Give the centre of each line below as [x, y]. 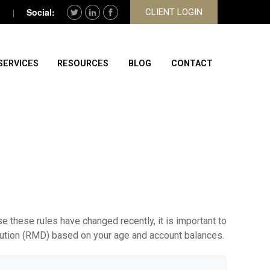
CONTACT [192, 63]
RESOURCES [83, 63]
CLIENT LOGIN [174, 12]
